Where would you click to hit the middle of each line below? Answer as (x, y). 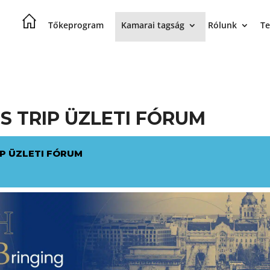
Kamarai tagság (152, 25)
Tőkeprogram (76, 25)
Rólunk (222, 25)
